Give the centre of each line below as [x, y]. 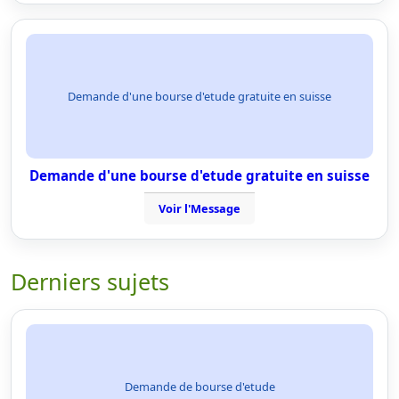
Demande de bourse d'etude [199, 386]
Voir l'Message [199, 208]
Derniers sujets [90, 281]
